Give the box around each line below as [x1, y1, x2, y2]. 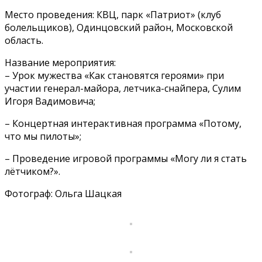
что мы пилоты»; [5, 129, 81, 143]
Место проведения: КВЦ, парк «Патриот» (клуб [5, 8, 221, 21]
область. [5, 33, 43, 47]
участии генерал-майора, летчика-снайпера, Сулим [5, 81, 241, 95]
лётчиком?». [5, 164, 60, 178]
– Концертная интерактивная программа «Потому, [5, 116, 242, 130]
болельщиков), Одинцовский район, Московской [5, 20, 233, 34]
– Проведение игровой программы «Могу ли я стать [5, 151, 247, 165]
